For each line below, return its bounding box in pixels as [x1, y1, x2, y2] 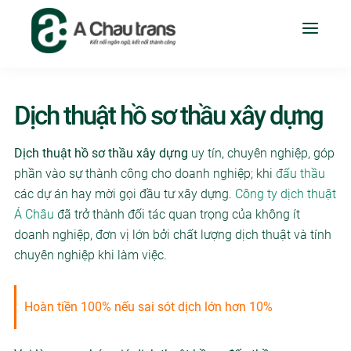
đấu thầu [275, 166, 325, 182]
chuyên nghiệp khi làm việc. [13, 248, 167, 263]
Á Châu [13, 207, 54, 223]
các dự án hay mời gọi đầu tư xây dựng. [13, 186, 235, 202]
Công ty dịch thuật [234, 186, 336, 202]
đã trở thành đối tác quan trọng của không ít [53, 207, 300, 223]
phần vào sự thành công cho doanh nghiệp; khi [13, 166, 276, 182]
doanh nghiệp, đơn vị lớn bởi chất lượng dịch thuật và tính [13, 227, 331, 243]
